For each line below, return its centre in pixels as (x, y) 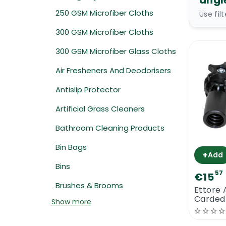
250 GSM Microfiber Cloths (104, 13)
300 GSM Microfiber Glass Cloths (116, 51)
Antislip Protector (88, 90)
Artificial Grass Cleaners (100, 109)
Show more (71, 202)
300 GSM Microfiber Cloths (104, 32)
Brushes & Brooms (89, 185)
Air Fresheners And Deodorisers (113, 70)
